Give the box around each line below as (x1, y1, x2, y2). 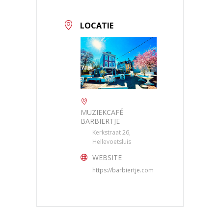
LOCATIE (80, 20, 113, 31)
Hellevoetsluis (92, 137, 131, 146)
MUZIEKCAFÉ (81, 108, 123, 117)
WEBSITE (92, 153, 122, 163)
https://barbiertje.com (92, 166, 154, 175)
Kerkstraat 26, (92, 128, 131, 137)
